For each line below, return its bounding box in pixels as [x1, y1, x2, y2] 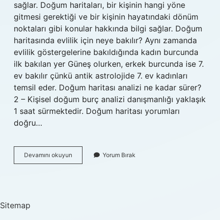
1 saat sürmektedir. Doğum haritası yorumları [14, 106, 180, 116]
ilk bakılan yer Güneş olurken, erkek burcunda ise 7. [14, 59, 204, 69]
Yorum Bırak [103, 151, 136, 159]
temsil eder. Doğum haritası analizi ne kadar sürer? [14, 82, 201, 92]
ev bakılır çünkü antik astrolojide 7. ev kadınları [14, 71, 188, 81]
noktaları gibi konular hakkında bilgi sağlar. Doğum [14, 24, 202, 33]
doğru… [14, 118, 42, 128]
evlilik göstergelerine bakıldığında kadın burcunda [14, 47, 198, 57]
